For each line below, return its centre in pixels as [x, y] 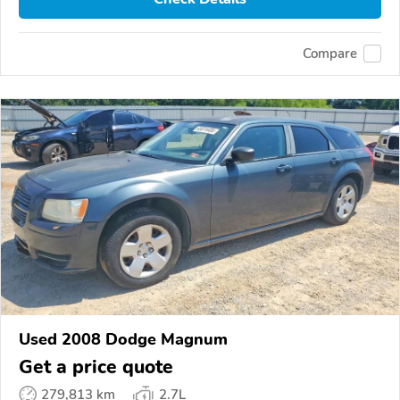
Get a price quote [96, 367]
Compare [330, 54]
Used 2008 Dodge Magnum [123, 339]
